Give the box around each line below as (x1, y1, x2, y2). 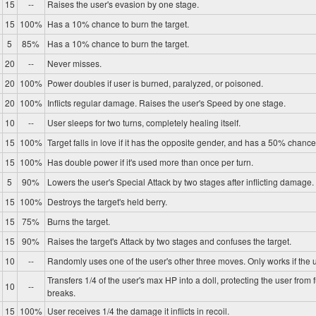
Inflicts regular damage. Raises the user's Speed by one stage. (47, 97, 286, 109)
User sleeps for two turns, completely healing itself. (47, 116, 241, 129)
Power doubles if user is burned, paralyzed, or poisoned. (47, 77, 263, 90)
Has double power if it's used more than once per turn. (47, 156, 253, 169)
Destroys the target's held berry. (47, 195, 167, 208)
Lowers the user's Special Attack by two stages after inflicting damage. (47, 176, 314, 188)
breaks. (47, 286, 75, 299)
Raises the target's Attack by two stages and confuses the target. (47, 235, 291, 248)
